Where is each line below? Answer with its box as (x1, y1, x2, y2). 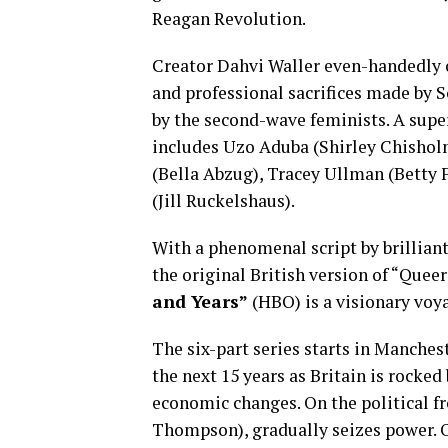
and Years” (152, 290, 248, 313)
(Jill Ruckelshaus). (152, 189, 295, 212)
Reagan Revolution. (152, 7, 306, 30)
